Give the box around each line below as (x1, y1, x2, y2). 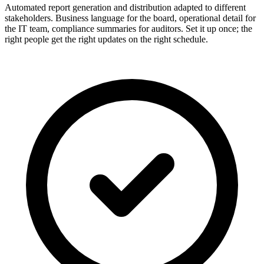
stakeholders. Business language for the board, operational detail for (5, 13, 256, 24)
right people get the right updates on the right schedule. (5, 34, 208, 45)
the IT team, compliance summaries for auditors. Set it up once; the (5, 24, 252, 34)
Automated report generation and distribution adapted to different (5, 2, 246, 13)
